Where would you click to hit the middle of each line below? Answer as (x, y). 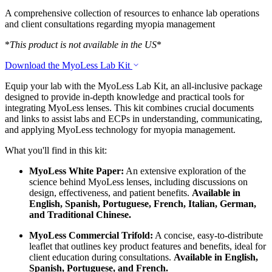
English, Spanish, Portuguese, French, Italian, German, (143, 203)
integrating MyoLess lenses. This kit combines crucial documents (129, 107)
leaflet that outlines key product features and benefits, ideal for (148, 246)
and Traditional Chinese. (80, 214)
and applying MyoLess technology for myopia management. (120, 129)
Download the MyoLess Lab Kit (69, 65)
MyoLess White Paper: (76, 171)
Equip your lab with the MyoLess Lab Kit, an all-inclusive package (134, 86)
